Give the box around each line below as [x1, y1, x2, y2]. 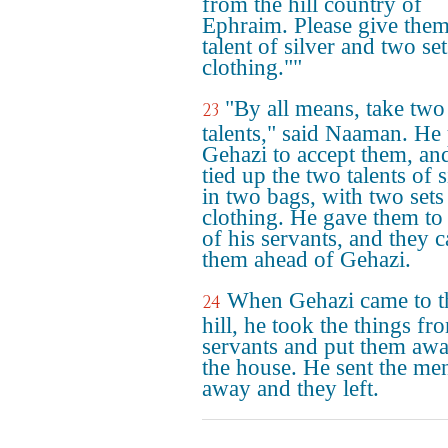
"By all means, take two [225, 96, 445, 121]
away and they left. [202, 376, 379, 401]
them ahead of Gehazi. [202, 247, 411, 272]
